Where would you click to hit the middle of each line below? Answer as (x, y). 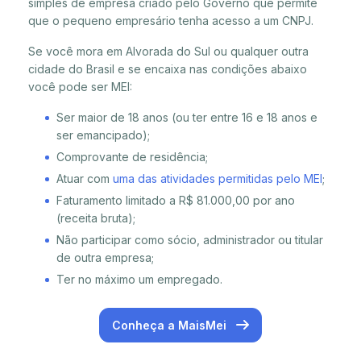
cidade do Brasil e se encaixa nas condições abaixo (168, 69)
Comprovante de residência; (132, 157)
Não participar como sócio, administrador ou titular (190, 240)
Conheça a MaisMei (171, 326)
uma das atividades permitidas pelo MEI (218, 179)
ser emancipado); (103, 135)
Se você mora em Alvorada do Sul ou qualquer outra (168, 52)
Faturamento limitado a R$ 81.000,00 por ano (176, 201)
